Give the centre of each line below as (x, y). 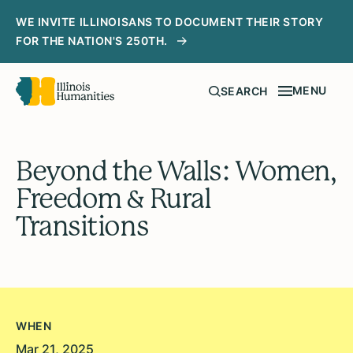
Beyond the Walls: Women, (176, 171)
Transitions (82, 227)
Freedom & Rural (113, 199)
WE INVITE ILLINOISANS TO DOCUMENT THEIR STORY (170, 22)
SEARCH (244, 91)
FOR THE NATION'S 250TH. (92, 41)
